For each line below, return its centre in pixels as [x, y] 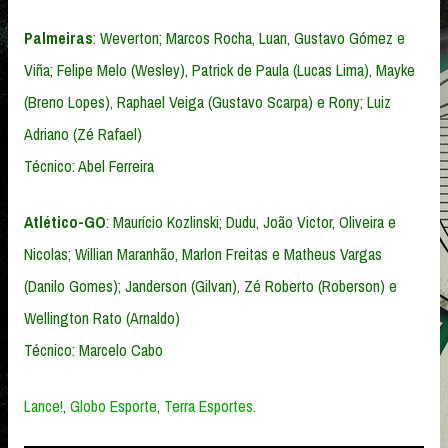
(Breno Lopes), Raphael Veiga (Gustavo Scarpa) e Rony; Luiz [207, 101]
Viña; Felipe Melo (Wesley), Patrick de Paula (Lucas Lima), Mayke [219, 69]
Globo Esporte [113, 405]
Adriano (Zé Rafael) [83, 133]
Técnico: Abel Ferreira [89, 165]
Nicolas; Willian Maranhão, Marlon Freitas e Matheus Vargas [203, 253]
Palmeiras [58, 37]
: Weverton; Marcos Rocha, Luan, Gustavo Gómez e [249, 37]
